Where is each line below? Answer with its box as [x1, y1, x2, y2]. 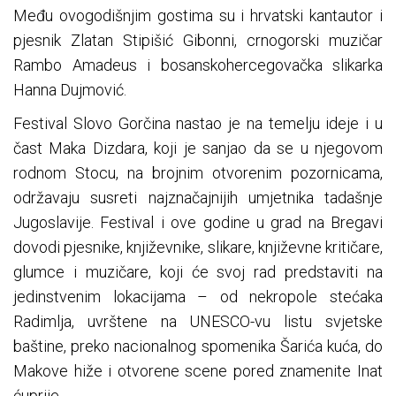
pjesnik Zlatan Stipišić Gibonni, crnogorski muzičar [13, 31, 383, 50]
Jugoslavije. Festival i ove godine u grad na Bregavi [13, 213, 383, 232]
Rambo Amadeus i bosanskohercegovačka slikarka [13, 56, 383, 75]
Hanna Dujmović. [13, 80, 126, 100]
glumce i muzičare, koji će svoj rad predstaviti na [13, 263, 383, 282]
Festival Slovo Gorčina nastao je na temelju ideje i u [13, 114, 383, 133]
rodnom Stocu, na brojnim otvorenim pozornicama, [13, 164, 383, 183]
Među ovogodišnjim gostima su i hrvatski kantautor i [13, 6, 383, 26]
